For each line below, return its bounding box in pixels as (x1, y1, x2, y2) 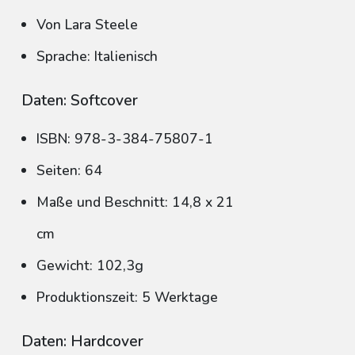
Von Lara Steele (36, 15, 138, 34)
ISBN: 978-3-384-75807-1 (36, 129, 213, 148)
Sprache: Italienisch (36, 47, 158, 66)
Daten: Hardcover (21, 331, 143, 352)
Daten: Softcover (21, 90, 138, 111)
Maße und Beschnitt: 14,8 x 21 (36, 193, 234, 212)
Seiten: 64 (36, 161, 102, 180)
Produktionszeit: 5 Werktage (36, 288, 218, 307)
